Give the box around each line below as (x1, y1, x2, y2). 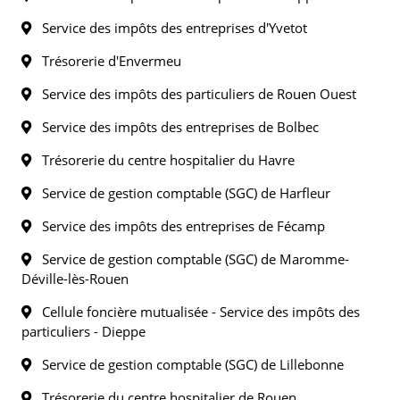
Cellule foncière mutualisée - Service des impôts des (31, 303, 360, 321)
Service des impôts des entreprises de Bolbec (31, 118, 319, 136)
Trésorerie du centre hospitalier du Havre (31, 151, 295, 169)
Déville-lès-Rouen (21, 270, 129, 287)
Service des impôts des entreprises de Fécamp (31, 217, 325, 235)
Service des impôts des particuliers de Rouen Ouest (31, 85, 356, 103)
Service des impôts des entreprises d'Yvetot (31, 19, 307, 37)
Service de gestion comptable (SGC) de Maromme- (31, 250, 349, 268)
